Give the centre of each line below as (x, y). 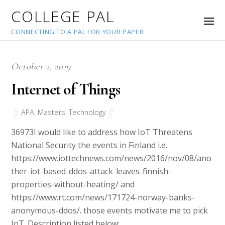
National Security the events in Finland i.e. (89, 145)
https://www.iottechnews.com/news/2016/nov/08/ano (111, 158)
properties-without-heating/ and (73, 185)
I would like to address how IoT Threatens (113, 132)
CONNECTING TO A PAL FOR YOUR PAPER (78, 32)
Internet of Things (66, 89)
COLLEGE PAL (63, 16)
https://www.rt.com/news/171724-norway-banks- (103, 198)
